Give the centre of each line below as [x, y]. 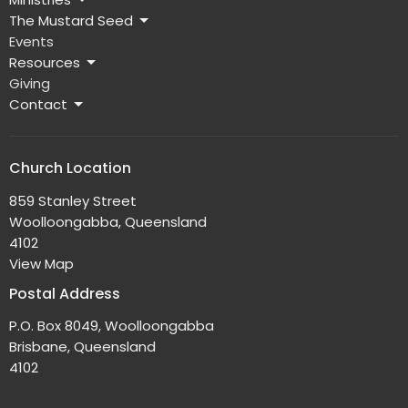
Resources [45, 63]
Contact [38, 105]
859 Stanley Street [73, 200]
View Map [41, 263]
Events [31, 42]
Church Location [70, 168]
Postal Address [65, 293]
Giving [30, 84]
